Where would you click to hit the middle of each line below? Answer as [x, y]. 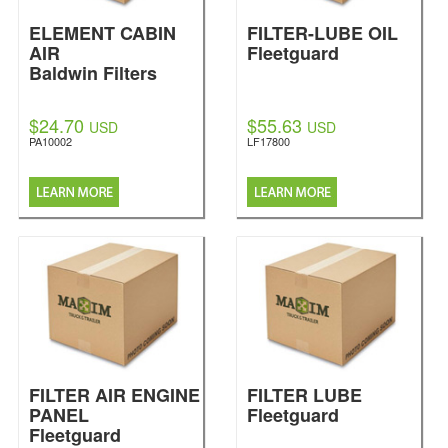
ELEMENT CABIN [102, 33]
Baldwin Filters [93, 73]
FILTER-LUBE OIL [322, 33]
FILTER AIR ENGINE [114, 395]
